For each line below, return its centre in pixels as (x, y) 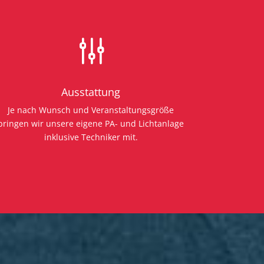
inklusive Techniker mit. (91, 137)
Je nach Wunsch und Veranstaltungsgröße (91, 110)
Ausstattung (91, 92)
